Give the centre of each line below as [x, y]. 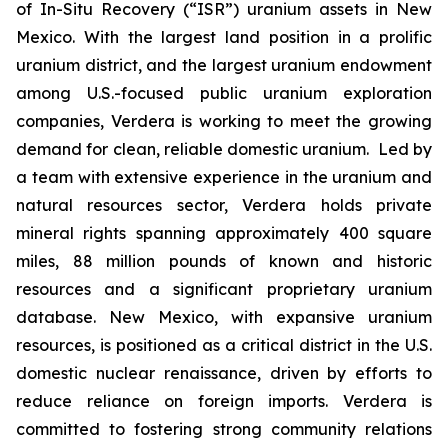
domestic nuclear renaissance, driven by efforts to [224, 373]
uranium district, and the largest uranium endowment [224, 65]
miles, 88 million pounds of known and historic [224, 261]
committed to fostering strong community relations [224, 429]
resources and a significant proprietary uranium [224, 289]
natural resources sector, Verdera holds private [224, 205]
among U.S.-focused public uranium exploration [224, 93]
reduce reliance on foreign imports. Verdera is [224, 401]
